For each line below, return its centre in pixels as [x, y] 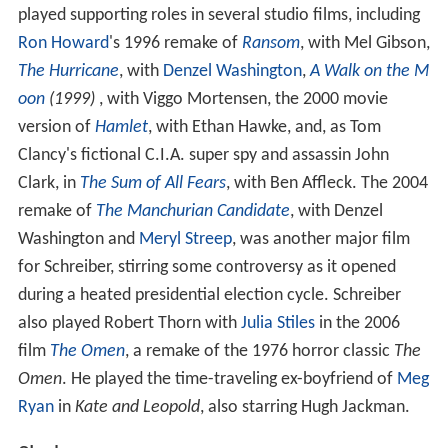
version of [56, 127]
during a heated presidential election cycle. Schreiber [209, 295]
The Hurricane [68, 71]
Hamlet [121, 127]
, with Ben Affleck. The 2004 [326, 183]
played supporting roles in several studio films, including [218, 15]
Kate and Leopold [137, 407]
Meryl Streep [185, 239]
